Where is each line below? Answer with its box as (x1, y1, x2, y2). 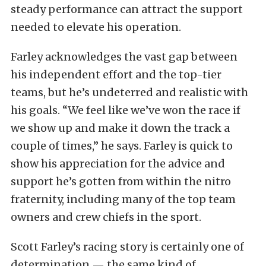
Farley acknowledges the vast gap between (11, 50, 237, 64)
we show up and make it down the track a (11, 121, 230, 135)
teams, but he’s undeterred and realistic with (11, 85, 248, 100)
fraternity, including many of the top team (11, 192, 236, 207)
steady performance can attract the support (11, 2, 243, 17)
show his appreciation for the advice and (11, 157, 225, 171)
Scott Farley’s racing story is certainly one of (11, 240, 244, 254)
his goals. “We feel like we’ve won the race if (11, 103, 240, 118)
